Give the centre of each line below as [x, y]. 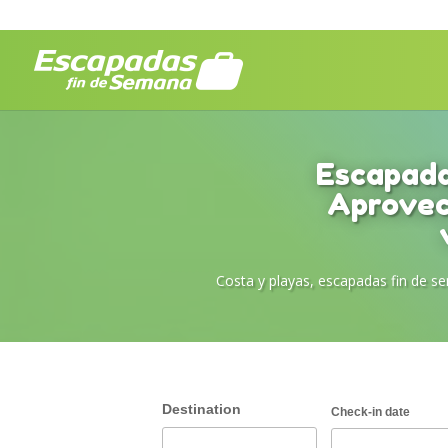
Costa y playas [263, 280]
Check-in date [370, 412]
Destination [202, 409]
